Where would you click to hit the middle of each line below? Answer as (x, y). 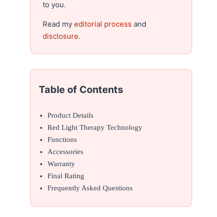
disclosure (61, 36)
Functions (62, 139)
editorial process (103, 24)
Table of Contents (81, 89)
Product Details (71, 115)
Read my (59, 24)
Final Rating (66, 176)
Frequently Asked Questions (90, 188)
